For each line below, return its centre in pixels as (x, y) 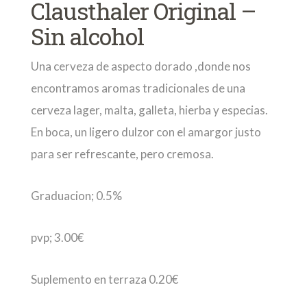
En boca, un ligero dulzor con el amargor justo (146, 132)
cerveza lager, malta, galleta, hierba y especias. (149, 110)
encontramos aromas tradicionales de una (138, 88)
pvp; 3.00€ (57, 237)
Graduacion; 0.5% (76, 196)
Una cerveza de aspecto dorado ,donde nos (141, 66)
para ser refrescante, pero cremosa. (122, 154)
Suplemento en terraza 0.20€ (105, 279)
